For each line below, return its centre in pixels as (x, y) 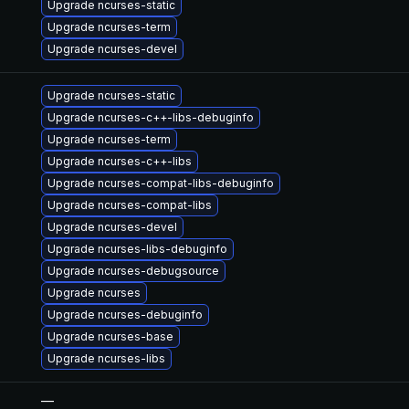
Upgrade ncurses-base (110, 336)
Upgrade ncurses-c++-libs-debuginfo (151, 117)
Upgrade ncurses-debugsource (133, 271)
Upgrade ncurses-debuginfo (125, 315)
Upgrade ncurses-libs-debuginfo (137, 249)
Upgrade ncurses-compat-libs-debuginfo (161, 183)
